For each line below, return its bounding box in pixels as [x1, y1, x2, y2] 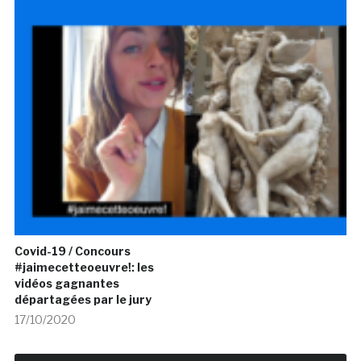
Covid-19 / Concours [14, 244, 131, 259]
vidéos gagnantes [14, 276, 119, 291]
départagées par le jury [14, 293, 151, 307]
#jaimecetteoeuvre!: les [14, 260, 154, 275]
